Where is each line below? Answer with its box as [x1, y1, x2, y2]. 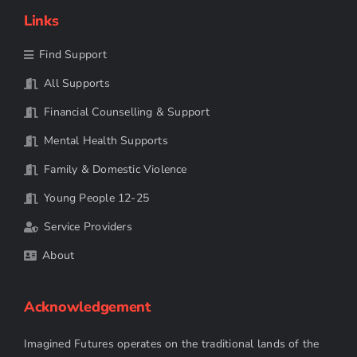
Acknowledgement [23, 297, 151, 317]
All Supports [44, 76, 110, 92]
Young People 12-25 [44, 190, 149, 206]
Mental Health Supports [44, 133, 168, 149]
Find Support [39, 47, 107, 63]
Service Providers [44, 219, 132, 235]
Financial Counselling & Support [44, 104, 210, 120]
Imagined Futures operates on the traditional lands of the [23, 336, 320, 352]
